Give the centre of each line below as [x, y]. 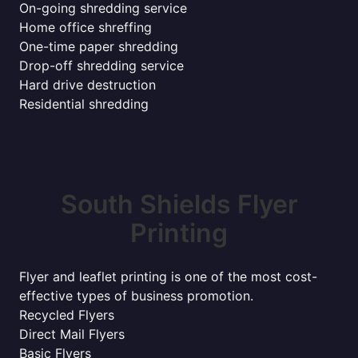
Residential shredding [84, 104]
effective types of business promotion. [136, 296]
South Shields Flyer [179, 204]
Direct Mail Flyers [72, 334]
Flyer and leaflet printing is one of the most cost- [168, 276]
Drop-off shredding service [101, 66]
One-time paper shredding [99, 46]
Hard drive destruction [88, 85]
